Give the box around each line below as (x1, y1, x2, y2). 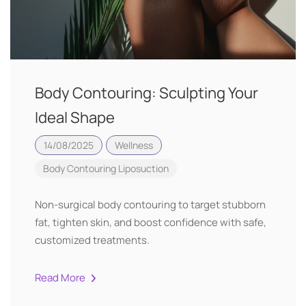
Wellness (115, 139, 153, 152)
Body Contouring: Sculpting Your (35, 83, 258, 103)
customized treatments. (35, 233, 150, 247)
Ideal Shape (35, 107, 115, 128)
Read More (35, 270, 87, 285)
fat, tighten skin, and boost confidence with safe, (35, 215, 266, 229)
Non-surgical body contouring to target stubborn (35, 197, 266, 212)
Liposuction (118, 162, 169, 175)
